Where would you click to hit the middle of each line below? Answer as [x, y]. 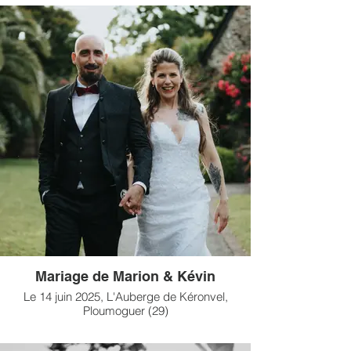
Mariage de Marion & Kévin [125, 276]
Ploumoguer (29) [125, 311]
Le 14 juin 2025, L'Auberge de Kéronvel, [125, 297]
